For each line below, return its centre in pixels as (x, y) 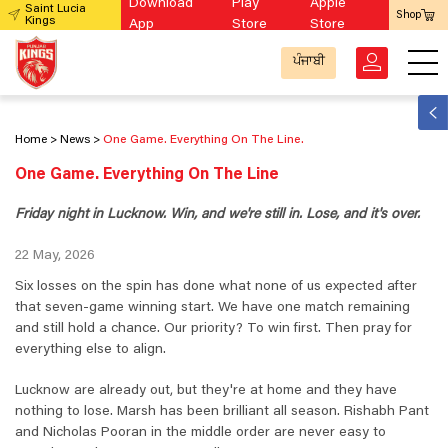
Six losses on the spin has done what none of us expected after (216, 287)
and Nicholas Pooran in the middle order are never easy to (200, 433)
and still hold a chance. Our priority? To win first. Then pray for (213, 329)
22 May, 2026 (55, 256)
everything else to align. (90, 350)
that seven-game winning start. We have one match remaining (212, 308)
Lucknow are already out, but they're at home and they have (206, 391)
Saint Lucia (55, 9)
